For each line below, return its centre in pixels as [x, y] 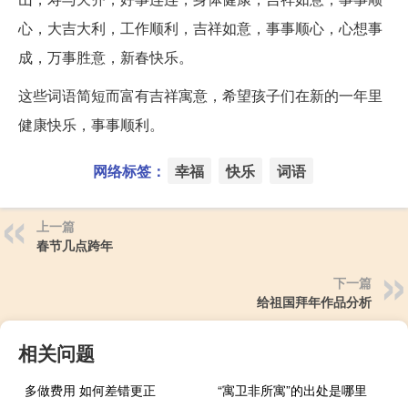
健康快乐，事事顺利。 [91, 124]
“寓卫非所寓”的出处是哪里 [293, 389]
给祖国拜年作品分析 [314, 301]
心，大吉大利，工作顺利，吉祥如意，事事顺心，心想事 [200, 27]
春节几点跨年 [75, 245]
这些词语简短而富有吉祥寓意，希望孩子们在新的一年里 [200, 95]
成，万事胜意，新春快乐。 [106, 56]
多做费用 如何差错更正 [90, 389]
